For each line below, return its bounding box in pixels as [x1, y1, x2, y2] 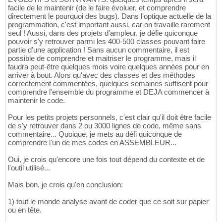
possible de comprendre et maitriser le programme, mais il [8, 54, 196, 63]
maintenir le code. [8, 96, 65, 105]
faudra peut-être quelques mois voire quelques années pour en [8, 62, 209, 71]
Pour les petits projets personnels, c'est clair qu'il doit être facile [8, 113, 211, 122]
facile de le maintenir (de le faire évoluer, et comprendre [8, 3, 186, 12]
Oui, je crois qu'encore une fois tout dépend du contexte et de [8, 155, 205, 164]
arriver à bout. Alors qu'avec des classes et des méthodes [8, 71, 195, 80]
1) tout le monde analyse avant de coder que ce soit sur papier [8, 197, 209, 206]
